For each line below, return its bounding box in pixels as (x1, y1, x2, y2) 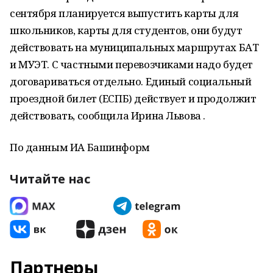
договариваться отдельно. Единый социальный (10, 74, 252, 88)
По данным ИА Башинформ (10, 140, 150, 154)
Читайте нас (10, 171, 90, 187)
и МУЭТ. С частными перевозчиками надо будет (10, 57, 253, 71)
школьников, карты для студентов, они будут (10, 23, 243, 37)
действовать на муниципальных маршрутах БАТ (10, 40, 259, 54)
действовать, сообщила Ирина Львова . (10, 108, 205, 122)
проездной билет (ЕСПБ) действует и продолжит (10, 91, 257, 105)
